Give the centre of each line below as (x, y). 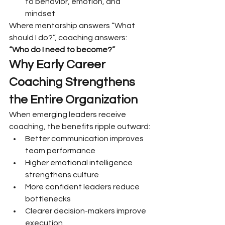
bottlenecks (48, 199)
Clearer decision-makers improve (86, 211)
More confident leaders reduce (83, 187)
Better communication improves (85, 139)
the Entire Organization (73, 100)
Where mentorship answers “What (73, 26)
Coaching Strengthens (73, 82)
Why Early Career (59, 65)
